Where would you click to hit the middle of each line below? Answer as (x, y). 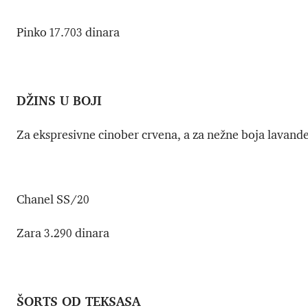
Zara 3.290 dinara (63, 233)
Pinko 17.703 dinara (68, 33)
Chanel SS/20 (53, 200)
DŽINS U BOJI (59, 100)
